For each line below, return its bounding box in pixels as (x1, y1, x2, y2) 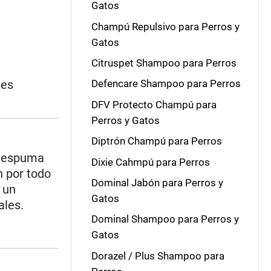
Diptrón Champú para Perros (91, 135, 222, 148)
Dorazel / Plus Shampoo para (91, 249, 224, 262)
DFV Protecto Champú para (91, 98, 217, 111)
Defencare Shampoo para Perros (91, 77, 241, 90)
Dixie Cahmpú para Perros (91, 155, 210, 168)
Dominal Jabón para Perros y (91, 176, 223, 189)
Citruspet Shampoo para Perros (91, 57, 237, 69)
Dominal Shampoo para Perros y (91, 213, 239, 226)
